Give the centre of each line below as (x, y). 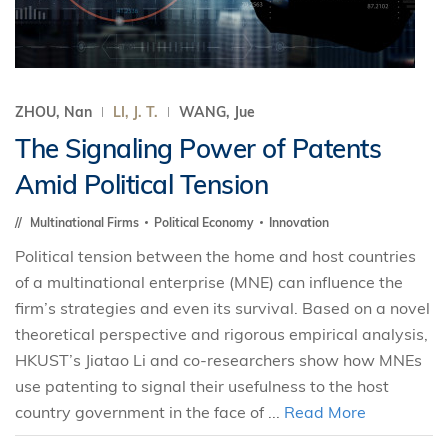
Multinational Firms (86, 222)
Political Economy (205, 222)
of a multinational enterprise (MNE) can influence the (209, 282)
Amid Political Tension (141, 184)
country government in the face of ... (149, 412)
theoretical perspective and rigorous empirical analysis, (221, 334)
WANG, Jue (217, 112)
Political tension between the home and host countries (215, 256)
